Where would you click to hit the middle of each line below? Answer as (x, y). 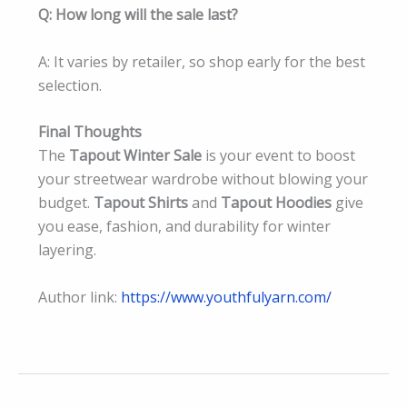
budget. (66, 203)
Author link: (79, 297)
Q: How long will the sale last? (138, 14)
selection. (70, 85)
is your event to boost (278, 156)
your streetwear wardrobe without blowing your (203, 179)
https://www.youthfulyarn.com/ (226, 297)
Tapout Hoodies (276, 203)
